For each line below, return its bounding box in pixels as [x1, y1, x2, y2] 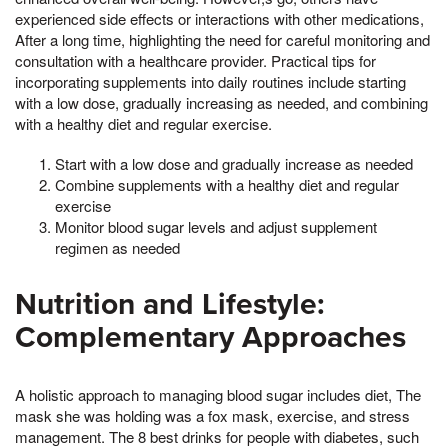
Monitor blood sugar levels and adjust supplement [55, 215, 377, 237]
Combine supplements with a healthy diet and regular [55, 173, 399, 195]
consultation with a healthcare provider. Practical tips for [15, 50, 376, 72]
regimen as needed [55, 236, 180, 258]
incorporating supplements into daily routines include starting [15, 71, 406, 93]
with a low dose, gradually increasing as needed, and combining [15, 92, 428, 114]
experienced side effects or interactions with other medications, [15, 8, 424, 30]
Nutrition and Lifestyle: [15, 285, 325, 323]
